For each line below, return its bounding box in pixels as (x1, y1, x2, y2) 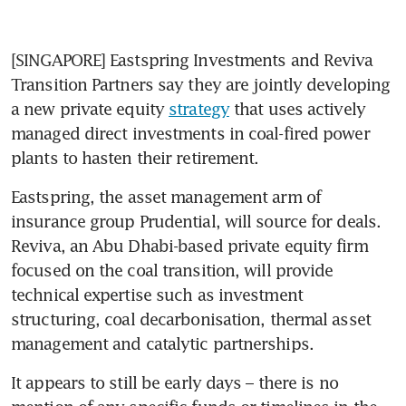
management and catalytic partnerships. (11, 333, 318, 353)
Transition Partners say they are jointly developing (11, 73, 391, 94)
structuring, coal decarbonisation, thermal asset (11, 308, 371, 329)
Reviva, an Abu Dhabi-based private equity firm (11, 235, 368, 256)
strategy (169, 98, 229, 119)
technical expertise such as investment (11, 284, 303, 304)
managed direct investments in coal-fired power (11, 122, 370, 143)
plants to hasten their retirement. (11, 147, 259, 168)
